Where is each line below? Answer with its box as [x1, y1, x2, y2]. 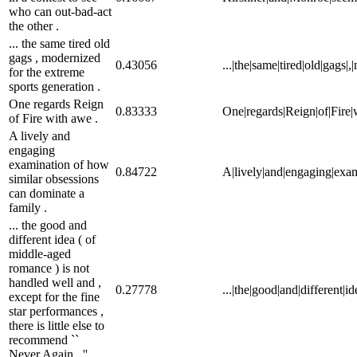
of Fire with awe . [9, 111, 98, 125]
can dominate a [9, 186, 84, 200]
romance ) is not [9, 261, 89, 275]
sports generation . [9, 79, 100, 93]
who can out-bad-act [9, 4, 112, 18]
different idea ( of [9, 232, 96, 246]
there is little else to [9, 318, 104, 332]
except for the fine [9, 289, 100, 304]
